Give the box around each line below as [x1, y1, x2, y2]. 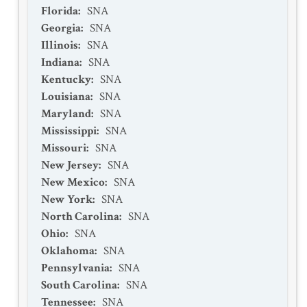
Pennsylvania [41, 260, 110, 275]
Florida [41, 3, 78, 19]
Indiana [41, 55, 79, 70]
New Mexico [41, 175, 105, 190]
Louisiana [41, 89, 90, 104]
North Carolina [41, 209, 119, 224]
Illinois [41, 38, 78, 53]
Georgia [41, 21, 81, 36]
